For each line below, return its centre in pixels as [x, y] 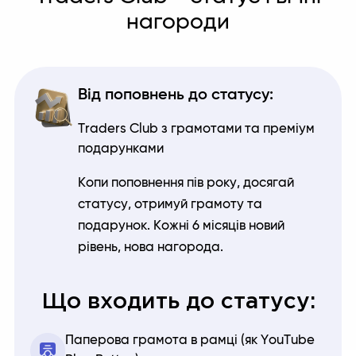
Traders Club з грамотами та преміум [196, 129]
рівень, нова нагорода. [151, 248]
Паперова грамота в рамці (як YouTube [190, 341]
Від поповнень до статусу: [176, 95]
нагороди [178, 23]
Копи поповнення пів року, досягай [186, 183]
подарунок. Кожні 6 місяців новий [181, 226]
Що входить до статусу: [178, 302]
